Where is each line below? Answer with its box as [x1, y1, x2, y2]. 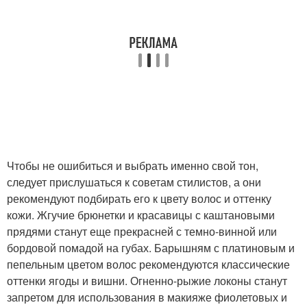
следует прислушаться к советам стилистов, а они [7, 174, 261, 191]
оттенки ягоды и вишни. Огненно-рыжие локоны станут [7, 273, 287, 289]
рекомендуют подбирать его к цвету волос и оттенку [7, 191, 271, 207]
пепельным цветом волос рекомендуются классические [7, 256, 290, 273]
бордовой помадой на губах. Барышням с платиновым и [7, 240, 295, 256]
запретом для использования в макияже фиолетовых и [7, 289, 287, 306]
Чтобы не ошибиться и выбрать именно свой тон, [7, 158, 258, 174]
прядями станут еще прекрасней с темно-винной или [7, 223, 277, 240]
